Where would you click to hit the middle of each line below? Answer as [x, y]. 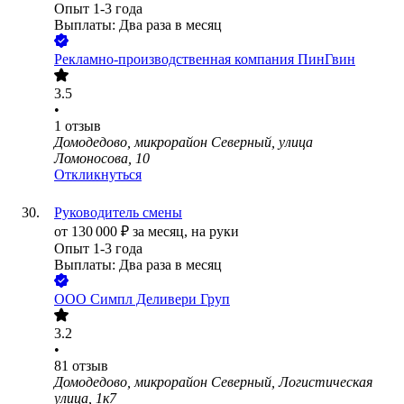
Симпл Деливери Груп [160, 299]
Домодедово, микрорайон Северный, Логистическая [213, 382]
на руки [215, 232]
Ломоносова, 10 [102, 159]
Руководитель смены [118, 213]
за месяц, [162, 232]
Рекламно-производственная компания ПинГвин [205, 60]
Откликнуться [98, 175]
